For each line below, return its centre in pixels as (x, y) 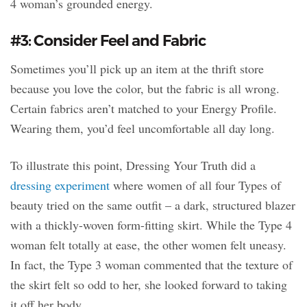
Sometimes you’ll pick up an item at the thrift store (137, 68)
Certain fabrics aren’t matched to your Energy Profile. (144, 108)
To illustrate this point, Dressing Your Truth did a (133, 165)
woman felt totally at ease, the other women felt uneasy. (148, 244)
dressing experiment (60, 185)
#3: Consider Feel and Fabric (108, 40)
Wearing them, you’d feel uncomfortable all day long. (143, 128)
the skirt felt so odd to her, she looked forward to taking (149, 284)
